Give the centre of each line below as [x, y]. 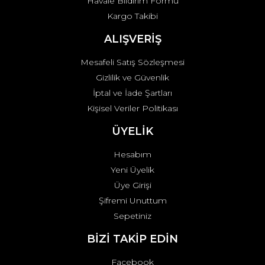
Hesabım [132, 154]
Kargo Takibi [132, 16]
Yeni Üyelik [132, 170]
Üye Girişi [132, 185]
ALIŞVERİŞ [132, 39]
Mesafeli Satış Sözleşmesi [132, 62]
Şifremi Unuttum [132, 201]
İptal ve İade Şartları [132, 93]
